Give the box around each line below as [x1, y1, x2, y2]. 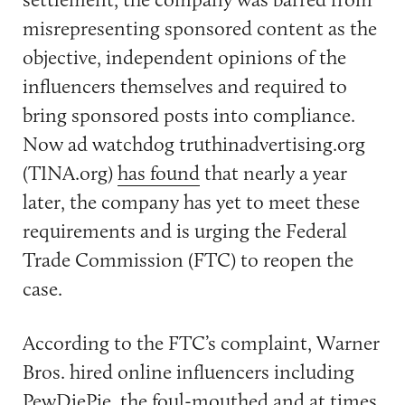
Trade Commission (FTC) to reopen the [22, 247, 353, 273]
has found [117, 160, 200, 186]
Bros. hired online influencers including [22, 358, 354, 384]
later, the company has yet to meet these [22, 189, 360, 215]
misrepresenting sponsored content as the [22, 15, 377, 42]
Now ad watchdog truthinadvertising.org [22, 131, 365, 157]
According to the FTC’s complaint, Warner [22, 329, 380, 355]
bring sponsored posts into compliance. [22, 102, 355, 128]
